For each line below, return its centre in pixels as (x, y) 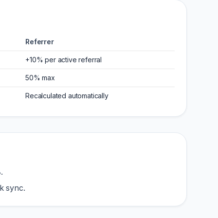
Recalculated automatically (67, 96)
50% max (40, 78)
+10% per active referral (64, 60)
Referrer (40, 42)
